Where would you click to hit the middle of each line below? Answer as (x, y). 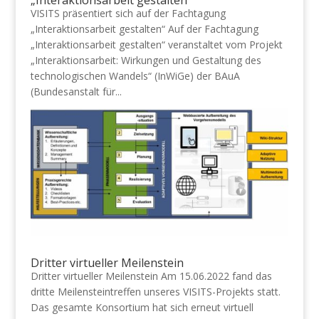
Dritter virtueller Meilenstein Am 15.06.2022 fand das (151, 276)
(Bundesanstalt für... (76, 92)
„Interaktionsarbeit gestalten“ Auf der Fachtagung (144, 29)
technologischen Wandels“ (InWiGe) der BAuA (135, 76)
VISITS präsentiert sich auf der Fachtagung (128, 14)
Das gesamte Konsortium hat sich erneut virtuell (142, 308)
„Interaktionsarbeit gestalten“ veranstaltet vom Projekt (156, 45)
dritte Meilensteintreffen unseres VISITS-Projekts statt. (155, 292)
